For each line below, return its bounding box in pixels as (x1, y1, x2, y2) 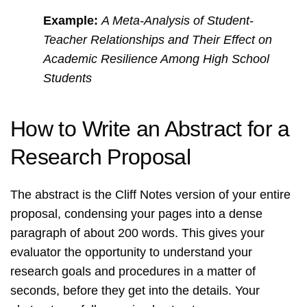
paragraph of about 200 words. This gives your (10, 226, 265, 241)
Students (43, 71, 92, 86)
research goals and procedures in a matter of (10, 265, 256, 279)
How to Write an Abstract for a (10, 116, 290, 142)
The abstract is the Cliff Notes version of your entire (10, 188, 291, 202)
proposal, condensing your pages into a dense (10, 207, 262, 221)
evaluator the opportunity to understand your (10, 245, 252, 260)
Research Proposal (10, 145, 191, 170)
